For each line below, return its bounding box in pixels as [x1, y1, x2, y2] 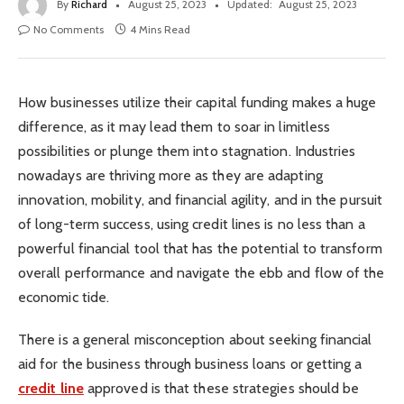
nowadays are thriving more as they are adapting [18, 167, 323, 185]
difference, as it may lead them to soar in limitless [18, 118, 331, 136]
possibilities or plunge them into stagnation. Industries [18, 142, 356, 161]
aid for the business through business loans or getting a [18, 354, 363, 372]
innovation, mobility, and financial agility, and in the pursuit [18, 191, 383, 209]
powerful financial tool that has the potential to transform [18, 240, 382, 258]
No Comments [33, 23, 104, 37]
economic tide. [18, 289, 110, 307]
